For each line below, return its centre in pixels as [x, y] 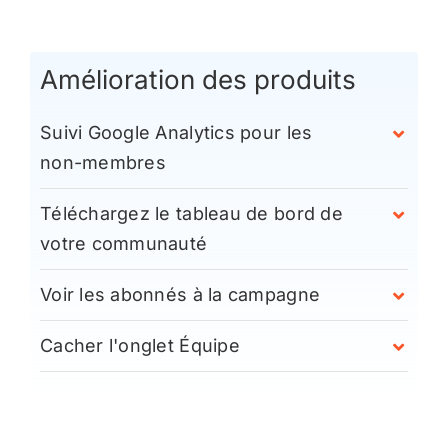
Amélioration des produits [197, 79]
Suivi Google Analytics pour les [176, 132]
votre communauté [123, 243]
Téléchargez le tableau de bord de [191, 213]
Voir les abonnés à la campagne [180, 294]
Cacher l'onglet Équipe [139, 345]
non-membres [102, 162]
